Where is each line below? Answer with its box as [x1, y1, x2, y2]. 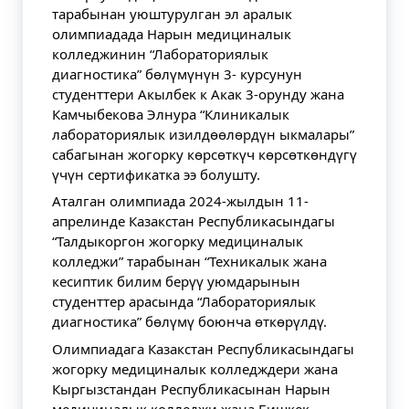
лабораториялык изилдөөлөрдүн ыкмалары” [52, 124, 354, 143]
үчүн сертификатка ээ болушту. [52, 164, 260, 184]
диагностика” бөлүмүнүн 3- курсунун [52, 64, 302, 83]
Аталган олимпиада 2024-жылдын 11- [52, 192, 309, 210]
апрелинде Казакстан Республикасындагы [52, 212, 335, 230]
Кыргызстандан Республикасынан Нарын [52, 379, 330, 398]
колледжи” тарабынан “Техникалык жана [52, 252, 327, 270]
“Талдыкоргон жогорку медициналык [52, 232, 303, 250]
